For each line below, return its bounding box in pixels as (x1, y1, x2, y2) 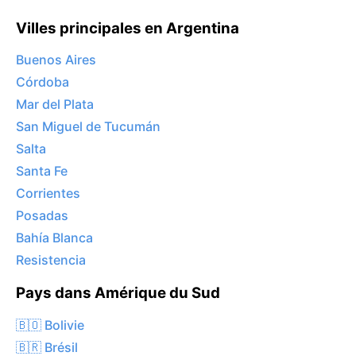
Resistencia (16, 252, 86, 269)
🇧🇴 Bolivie (16, 316, 84, 333)
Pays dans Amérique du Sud (16, 284, 220, 303)
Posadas (16, 207, 68, 224)
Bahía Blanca (16, 230, 93, 246)
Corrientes (16, 185, 80, 202)
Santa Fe (16, 163, 68, 180)
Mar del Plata (16, 96, 94, 113)
